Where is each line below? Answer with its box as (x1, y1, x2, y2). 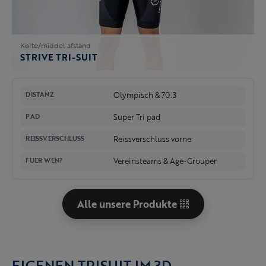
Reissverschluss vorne (113, 133, 192, 145)
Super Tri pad (113, 111, 161, 123)
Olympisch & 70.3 (113, 89, 177, 102)
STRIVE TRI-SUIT (20, 50, 98, 64)
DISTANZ (26, 90, 54, 100)
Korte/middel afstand (20, 40, 91, 51)
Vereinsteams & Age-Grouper (113, 155, 217, 167)
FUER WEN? (26, 156, 63, 166)
